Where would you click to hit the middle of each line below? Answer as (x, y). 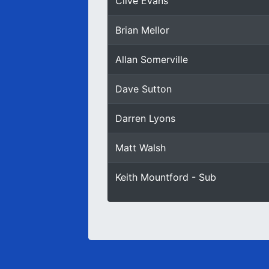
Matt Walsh (141, 148)
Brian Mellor (142, 30)
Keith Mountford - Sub (166, 177)
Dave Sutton (144, 89)
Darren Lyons (145, 118)
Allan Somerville (152, 59)
